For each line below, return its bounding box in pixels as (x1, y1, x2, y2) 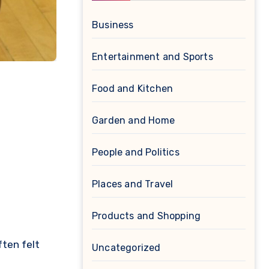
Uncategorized (92, 242, 161, 253)
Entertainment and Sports (92, 51, 213, 62)
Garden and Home (92, 115, 175, 126)
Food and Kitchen (92, 83, 174, 94)
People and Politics (92, 147, 180, 158)
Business (92, 19, 134, 31)
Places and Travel (92, 178, 174, 190)
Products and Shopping (92, 210, 201, 222)
